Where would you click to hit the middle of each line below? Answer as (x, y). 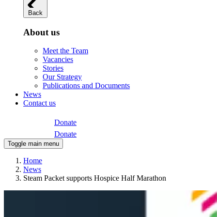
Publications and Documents (86, 86)
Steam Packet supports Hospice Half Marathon (95, 178)
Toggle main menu (33, 144)
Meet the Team (65, 51)
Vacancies (58, 60)
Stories (53, 68)
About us (41, 32)
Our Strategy (62, 77)
